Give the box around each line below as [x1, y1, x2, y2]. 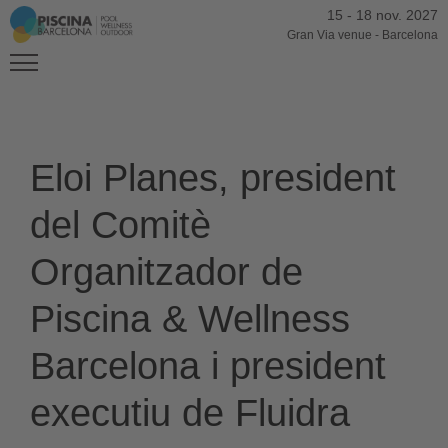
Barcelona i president [30, 345, 386, 387]
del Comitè [30, 204, 211, 246]
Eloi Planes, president [30, 157, 396, 199]
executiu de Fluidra [30, 392, 350, 434]
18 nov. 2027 [355, 7, 438, 23]
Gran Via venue [286, 28, 372, 42]
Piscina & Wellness [30, 298, 350, 340]
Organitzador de [30, 251, 303, 293]
